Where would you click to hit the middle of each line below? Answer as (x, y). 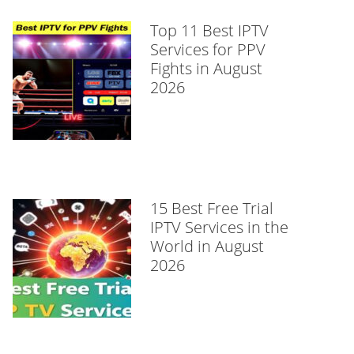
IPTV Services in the (219, 227)
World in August (207, 246)
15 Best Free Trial (212, 208)
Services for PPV (208, 49)
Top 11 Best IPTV (209, 30)
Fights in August (206, 68)
